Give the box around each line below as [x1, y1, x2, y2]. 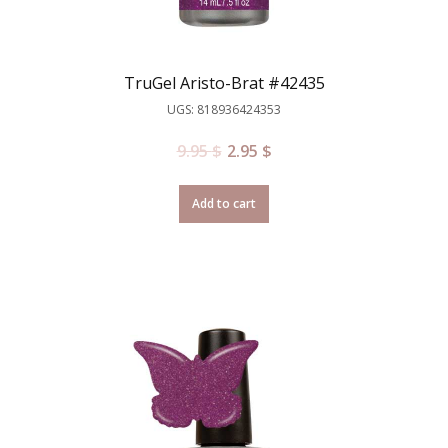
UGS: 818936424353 [167, 100, 281, 118]
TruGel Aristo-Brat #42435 [123, 71, 325, 94]
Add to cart [192, 194, 256, 212]
